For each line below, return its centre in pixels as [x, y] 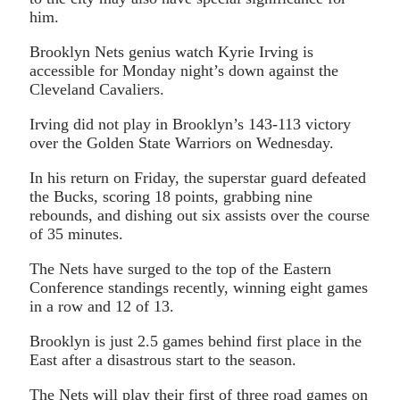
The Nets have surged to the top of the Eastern [180, 268]
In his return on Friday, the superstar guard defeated [198, 177]
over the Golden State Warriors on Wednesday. [182, 142]
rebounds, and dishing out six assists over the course [200, 215]
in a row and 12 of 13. [102, 306]
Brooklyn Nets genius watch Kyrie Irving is [171, 51]
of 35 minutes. [76, 233]
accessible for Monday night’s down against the [184, 70]
